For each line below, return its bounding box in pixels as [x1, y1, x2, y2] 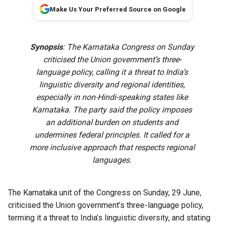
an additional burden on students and [46, 118, 179, 128]
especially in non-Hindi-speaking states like [36, 92, 188, 102]
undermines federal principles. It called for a [35, 130, 190, 140]
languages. [92, 155, 132, 165]
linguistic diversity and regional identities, [39, 80, 185, 90]
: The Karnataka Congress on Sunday [62, 42, 194, 52]
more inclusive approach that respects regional [29, 143, 195, 153]
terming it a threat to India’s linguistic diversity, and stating [8, 213, 210, 223]
